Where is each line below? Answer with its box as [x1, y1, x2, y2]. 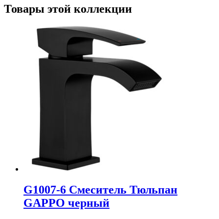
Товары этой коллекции [4, 2, 132, 15]
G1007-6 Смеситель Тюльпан [23, 183, 177, 197]
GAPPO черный [23, 197, 109, 210]
